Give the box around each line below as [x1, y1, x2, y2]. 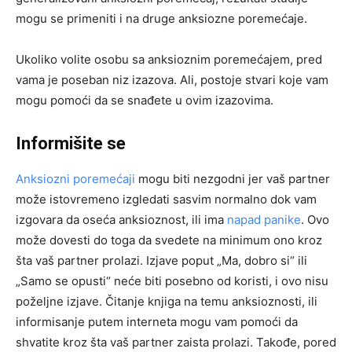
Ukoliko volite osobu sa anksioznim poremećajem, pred [16, 51, 322, 67]
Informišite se [16, 133, 126, 153]
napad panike [227, 211, 301, 227]
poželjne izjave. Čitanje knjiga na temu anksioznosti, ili [16, 293, 317, 309]
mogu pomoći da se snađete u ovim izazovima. [16, 92, 273, 108]
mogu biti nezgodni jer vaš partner [135, 170, 330, 186]
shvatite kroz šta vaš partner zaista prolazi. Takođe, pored [16, 334, 336, 350]
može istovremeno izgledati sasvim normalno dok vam [16, 191, 317, 207]
